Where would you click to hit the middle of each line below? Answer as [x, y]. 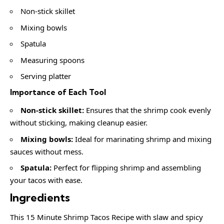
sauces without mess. [47, 151]
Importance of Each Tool [58, 92]
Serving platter [46, 76]
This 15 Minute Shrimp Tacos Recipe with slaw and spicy [106, 217]
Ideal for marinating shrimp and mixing [142, 139]
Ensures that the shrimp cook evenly [147, 110]
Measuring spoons [52, 60]
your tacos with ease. [46, 180]
